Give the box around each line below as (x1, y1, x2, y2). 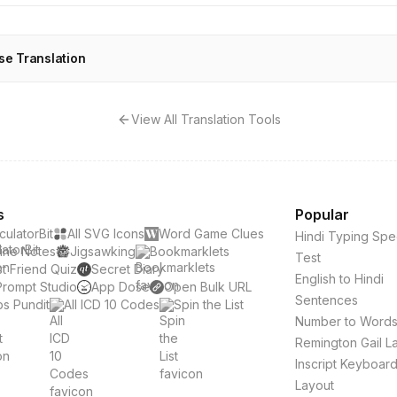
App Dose (90, 279, 150, 294)
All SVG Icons (66, 226, 144, 241)
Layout (294, 378, 334, 393)
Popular (294, 206, 349, 223)
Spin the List (173, 297, 244, 312)
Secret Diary (90, 261, 164, 276)
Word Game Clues (158, 226, 264, 241)
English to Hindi (294, 271, 384, 286)
